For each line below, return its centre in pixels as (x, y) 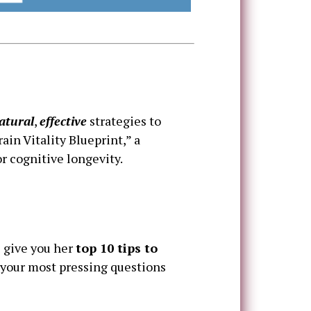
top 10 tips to (117, 248)
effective (63, 121)
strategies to (124, 121)
